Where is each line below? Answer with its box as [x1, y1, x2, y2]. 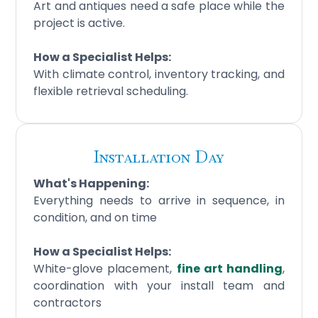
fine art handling [176, 260, 283, 277]
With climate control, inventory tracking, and [33, 65, 285, 82]
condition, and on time [33, 209, 158, 226]
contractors [33, 294, 102, 311]
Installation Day [94, 145, 224, 168]
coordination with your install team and [33, 277, 285, 294]
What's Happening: [33, 175, 150, 192]
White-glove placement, [33, 260, 172, 277]
